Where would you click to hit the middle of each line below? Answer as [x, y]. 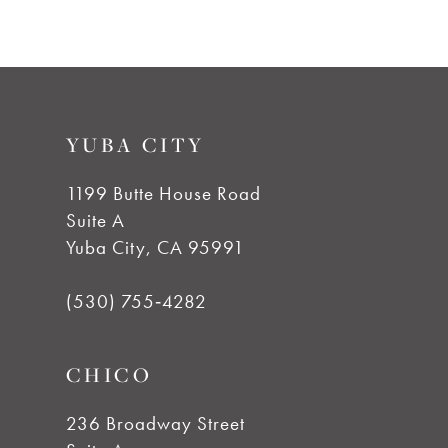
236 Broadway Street [155, 423]
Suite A [95, 220]
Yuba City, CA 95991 [155, 247]
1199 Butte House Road [163, 193]
